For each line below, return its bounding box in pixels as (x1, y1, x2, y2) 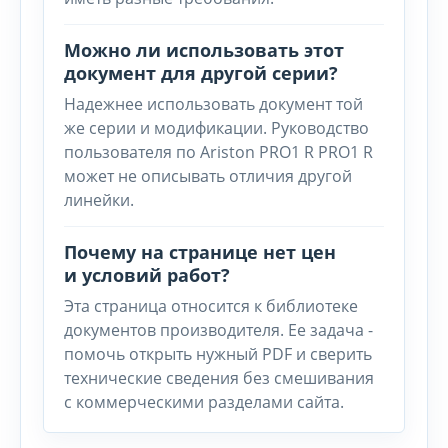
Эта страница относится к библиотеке (64, 295, 358, 317)
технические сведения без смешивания (64, 367, 374, 389)
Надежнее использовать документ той (64, 93, 363, 115)
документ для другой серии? (64, 61, 338, 85)
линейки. (64, 189, 134, 211)
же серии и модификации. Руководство (64, 117, 369, 139)
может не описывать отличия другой (64, 165, 352, 187)
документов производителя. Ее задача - (64, 319, 373, 341)
